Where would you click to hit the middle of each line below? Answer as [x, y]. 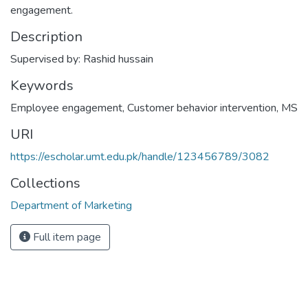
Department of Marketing [71, 206]
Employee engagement [66, 108]
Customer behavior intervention [202, 108]
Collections [45, 183]
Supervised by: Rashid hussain [82, 59]
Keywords [42, 86]
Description [46, 37]
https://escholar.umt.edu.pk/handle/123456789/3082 [140, 157]
